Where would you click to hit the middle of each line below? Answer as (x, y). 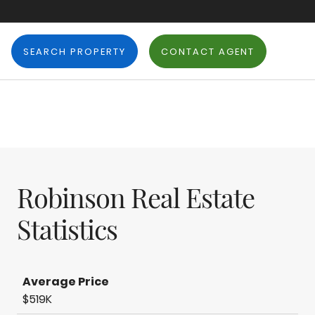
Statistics (67, 229)
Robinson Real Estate (136, 197)
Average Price (66, 282)
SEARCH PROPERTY (75, 52)
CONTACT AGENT (208, 52)
